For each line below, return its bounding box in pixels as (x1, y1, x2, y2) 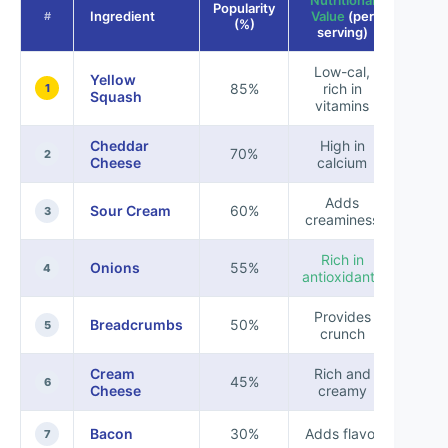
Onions (90, 259, 140, 277)
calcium (317, 154, 367, 172)
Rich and (313, 365, 371, 383)
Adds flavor (304, 425, 380, 443)
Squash (90, 88, 142, 106)
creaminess (305, 211, 379, 229)
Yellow (90, 71, 136, 89)
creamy (317, 382, 367, 400)
